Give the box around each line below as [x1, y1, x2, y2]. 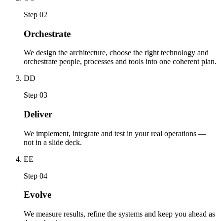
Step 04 [24, 171, 47, 180]
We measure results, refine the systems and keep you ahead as [24, 210, 215, 219]
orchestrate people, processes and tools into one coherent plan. [24, 57, 217, 66]
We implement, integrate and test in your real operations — [24, 129, 206, 138]
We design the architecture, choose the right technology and [24, 48, 209, 57]
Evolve [24, 189, 51, 200]
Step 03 [24, 91, 47, 100]
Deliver [24, 109, 52, 119]
